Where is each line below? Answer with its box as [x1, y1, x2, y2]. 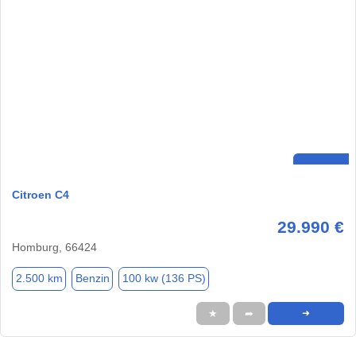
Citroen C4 [12, 188, 69, 201]
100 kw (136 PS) [122, 272, 206, 285]
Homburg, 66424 [12, 240, 97, 253]
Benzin [75, 272, 110, 285]
